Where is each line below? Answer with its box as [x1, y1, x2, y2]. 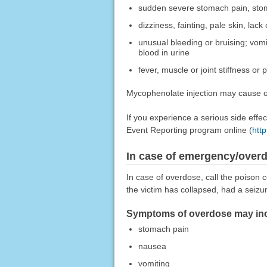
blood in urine [138, 48, 190, 58]
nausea [138, 241, 166, 252]
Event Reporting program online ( [126, 125, 252, 135]
